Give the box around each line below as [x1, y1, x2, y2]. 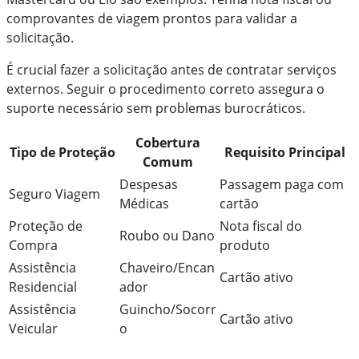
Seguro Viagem [9, 185, 100, 204]
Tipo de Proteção [10, 143, 115, 162]
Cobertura [135, 134, 200, 152]
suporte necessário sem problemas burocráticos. [6, 99, 305, 118]
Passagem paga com [220, 175, 344, 194]
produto [220, 236, 270, 255]
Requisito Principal [224, 143, 345, 162]
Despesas [119, 175, 178, 194]
